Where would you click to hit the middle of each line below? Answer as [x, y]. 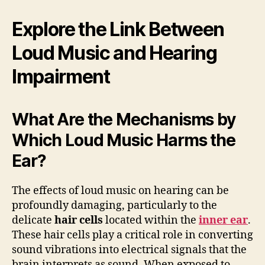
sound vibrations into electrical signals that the [129, 250]
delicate [33, 220]
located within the [151, 220]
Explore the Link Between [118, 29]
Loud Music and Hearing [114, 53]
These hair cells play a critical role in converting [132, 235]
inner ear [223, 220]
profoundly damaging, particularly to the [114, 205]
